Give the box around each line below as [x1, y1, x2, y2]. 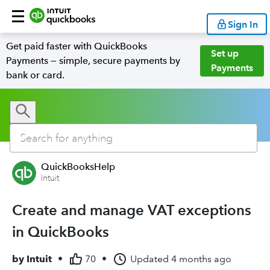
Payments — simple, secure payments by [6, 55, 180, 66]
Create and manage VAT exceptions [12, 201, 251, 219]
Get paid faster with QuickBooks [6, 40, 147, 52]
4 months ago [171, 253, 231, 265]
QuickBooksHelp [41, 161, 115, 172]
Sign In [228, 18, 258, 30]
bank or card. [6, 69, 64, 81]
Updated [130, 253, 169, 265]
